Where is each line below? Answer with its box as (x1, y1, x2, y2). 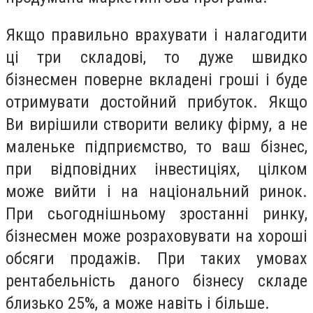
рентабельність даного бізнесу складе (6, 270, 307, 291)
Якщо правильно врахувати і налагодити (6, 24, 307, 45)
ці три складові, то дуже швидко (6, 47, 307, 67)
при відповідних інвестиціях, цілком (6, 159, 307, 179)
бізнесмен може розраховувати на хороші (6, 226, 307, 246)
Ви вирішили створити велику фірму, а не (6, 114, 307, 134)
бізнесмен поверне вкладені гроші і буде (6, 69, 307, 89)
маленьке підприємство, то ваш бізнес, (6, 136, 307, 156)
